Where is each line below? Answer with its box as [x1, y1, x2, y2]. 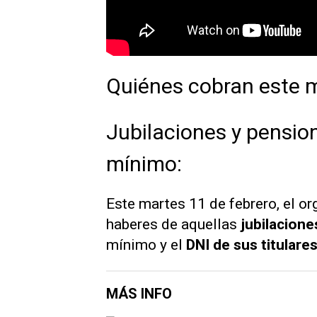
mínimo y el [106, 236, 186, 254]
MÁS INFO [106, 285, 172, 303]
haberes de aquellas [106, 216, 241, 234]
